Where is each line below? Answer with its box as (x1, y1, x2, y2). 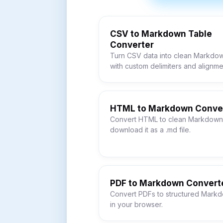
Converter (110, 40, 154, 50)
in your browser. (110, 200, 163, 209)
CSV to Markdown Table (110, 29, 212, 39)
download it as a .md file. (110, 125, 191, 134)
